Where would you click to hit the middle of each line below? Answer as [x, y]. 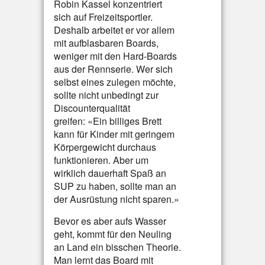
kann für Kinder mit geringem [114, 134]
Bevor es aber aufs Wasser [110, 221]
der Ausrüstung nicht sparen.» [117, 199]
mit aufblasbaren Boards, [106, 43]
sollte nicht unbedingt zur [106, 95]
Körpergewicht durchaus [105, 147]
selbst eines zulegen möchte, [115, 82]
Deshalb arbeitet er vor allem [114, 30]
